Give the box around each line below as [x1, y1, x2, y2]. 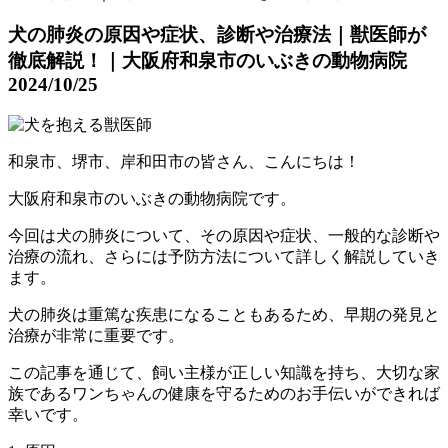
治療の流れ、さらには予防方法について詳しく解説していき [8, 248, 440, 266]
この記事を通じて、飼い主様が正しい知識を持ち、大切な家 [8, 364, 440, 382]
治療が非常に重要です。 [8, 327, 184, 345]
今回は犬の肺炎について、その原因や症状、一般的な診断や [8, 227, 440, 245]
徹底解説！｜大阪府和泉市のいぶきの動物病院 [8, 50, 407, 72]
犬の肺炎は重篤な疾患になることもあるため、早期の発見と [8, 306, 440, 324]
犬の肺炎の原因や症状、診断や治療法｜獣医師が [8, 24, 426, 46]
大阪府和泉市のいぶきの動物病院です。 [8, 190, 296, 208]
